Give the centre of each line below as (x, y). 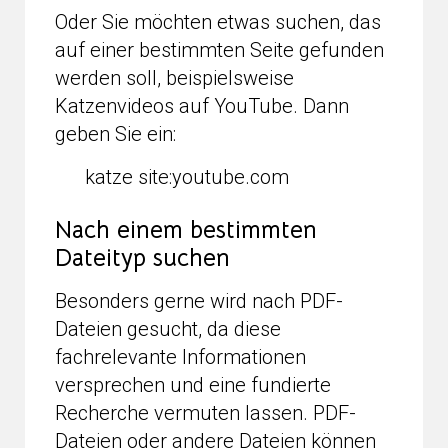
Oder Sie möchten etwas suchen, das (218, 21)
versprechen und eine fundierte (193, 384)
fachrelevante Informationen (180, 356)
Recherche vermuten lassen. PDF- (205, 412)
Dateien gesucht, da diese (168, 328)
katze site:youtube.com (187, 176)
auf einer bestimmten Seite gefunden (219, 49)
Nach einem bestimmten (186, 229)
